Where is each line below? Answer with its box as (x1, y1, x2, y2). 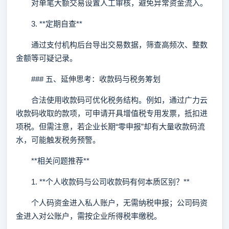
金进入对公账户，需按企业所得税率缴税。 (16, 212, 162, 220)
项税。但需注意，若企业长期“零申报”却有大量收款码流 (16, 122, 205, 131)
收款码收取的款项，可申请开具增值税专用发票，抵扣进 (16, 109, 208, 118)
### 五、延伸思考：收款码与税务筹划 (16, 75, 161, 83)
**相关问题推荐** (16, 156, 89, 165)
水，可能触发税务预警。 (16, 135, 100, 144)
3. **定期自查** (16, 19, 82, 28)
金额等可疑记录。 (16, 54, 77, 62)
